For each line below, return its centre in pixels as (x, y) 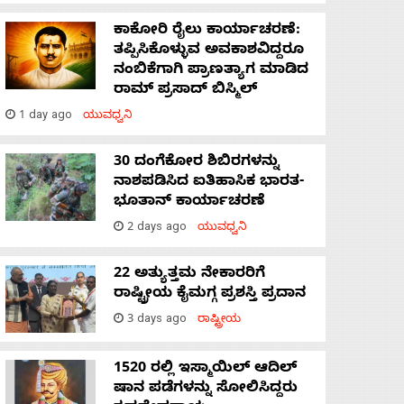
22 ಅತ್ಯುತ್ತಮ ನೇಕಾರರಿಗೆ (189, 275)
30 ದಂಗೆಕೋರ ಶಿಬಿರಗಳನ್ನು (197, 164)
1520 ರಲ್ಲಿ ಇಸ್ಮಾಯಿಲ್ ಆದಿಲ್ (205, 370)
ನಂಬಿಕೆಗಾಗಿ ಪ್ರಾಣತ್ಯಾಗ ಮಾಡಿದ (211, 72)
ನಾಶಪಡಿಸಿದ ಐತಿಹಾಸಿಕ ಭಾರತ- (209, 184)
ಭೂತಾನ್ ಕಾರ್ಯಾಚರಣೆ (189, 203)
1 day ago (49, 117)
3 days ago (161, 321)
